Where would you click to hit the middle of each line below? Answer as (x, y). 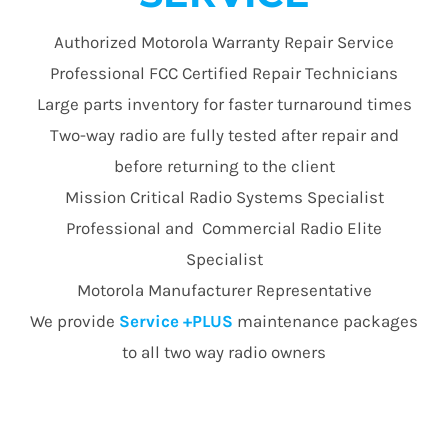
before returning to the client (224, 165)
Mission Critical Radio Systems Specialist (224, 196)
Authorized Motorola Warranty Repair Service (224, 41)
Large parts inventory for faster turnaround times (224, 103)
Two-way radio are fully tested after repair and (224, 134)
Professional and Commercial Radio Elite (224, 227)
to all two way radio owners (224, 351)
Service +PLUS (174, 320)
